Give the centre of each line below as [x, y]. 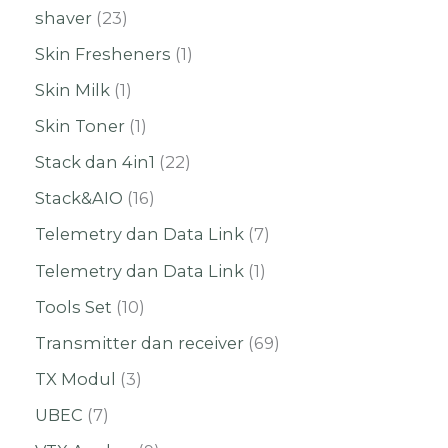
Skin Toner [80, 126]
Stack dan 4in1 [95, 162]
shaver [63, 17]
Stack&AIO [79, 198]
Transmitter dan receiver [139, 342]
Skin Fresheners [103, 53]
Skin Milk [72, 90]
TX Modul [75, 378]
